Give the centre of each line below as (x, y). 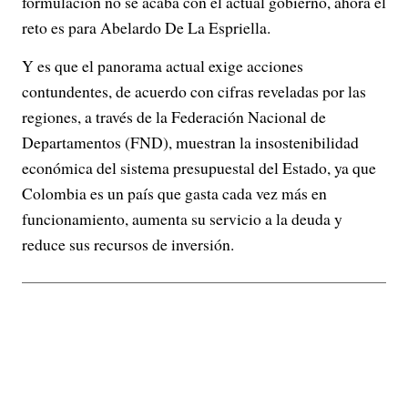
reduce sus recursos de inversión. (128, 244)
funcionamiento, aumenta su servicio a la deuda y (182, 218)
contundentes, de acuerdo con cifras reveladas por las (194, 91)
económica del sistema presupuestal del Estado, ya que (199, 167)
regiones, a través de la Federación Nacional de (174, 116)
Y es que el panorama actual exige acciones (163, 65)
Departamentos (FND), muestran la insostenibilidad (190, 142)
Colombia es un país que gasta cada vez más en (174, 193)
